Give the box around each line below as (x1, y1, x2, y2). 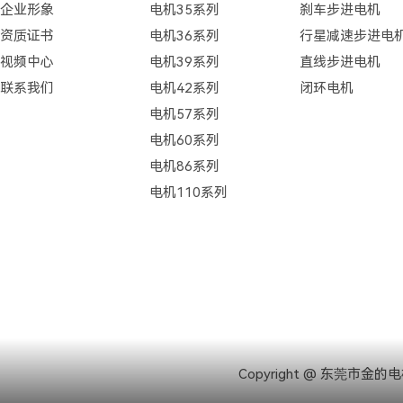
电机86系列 (149, 158, 220, 175)
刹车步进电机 (299, 2, 381, 18)
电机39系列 (149, 54, 220, 70)
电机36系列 (149, 28, 220, 44)
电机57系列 (149, 106, 220, 122)
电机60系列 (149, 132, 220, 148)
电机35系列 (149, 2, 220, 18)
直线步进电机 (299, 54, 381, 70)
